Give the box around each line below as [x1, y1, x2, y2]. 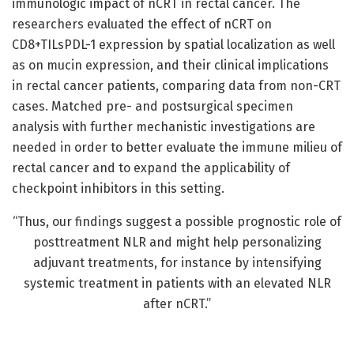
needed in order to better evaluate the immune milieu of [12, 140, 342, 156]
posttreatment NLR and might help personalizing [32, 235, 322, 250]
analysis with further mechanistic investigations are [12, 119, 315, 135]
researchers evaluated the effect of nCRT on [12, 17, 272, 32]
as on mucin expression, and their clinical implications [12, 58, 329, 73]
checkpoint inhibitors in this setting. [12, 181, 224, 197]
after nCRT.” [143, 296, 211, 312]
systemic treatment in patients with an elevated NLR [23, 276, 331, 292]
